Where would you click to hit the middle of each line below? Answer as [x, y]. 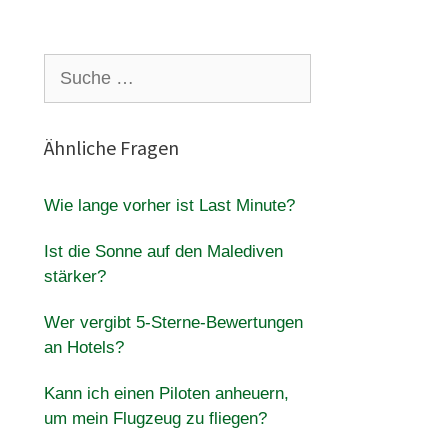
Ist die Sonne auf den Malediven [163, 251]
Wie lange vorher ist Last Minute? [169, 205]
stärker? [74, 276]
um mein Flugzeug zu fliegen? [155, 418]
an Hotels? [83, 347]
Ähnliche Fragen [111, 147]
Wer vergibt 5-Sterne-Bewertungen [173, 322]
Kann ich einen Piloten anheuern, [166, 393]
